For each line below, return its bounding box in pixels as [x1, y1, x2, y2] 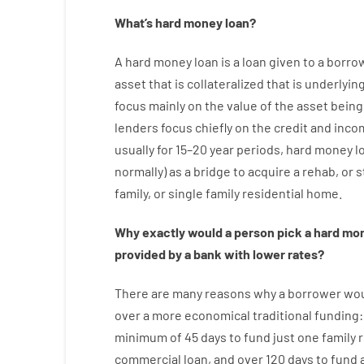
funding [314, 307, 359, 323]
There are [114, 285, 172, 301]
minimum [114, 329, 167, 344]
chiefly [194, 119, 232, 135]
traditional [252, 307, 312, 323]
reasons [204, 285, 251, 301]
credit [273, 119, 308, 135]
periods [236, 141, 280, 157]
